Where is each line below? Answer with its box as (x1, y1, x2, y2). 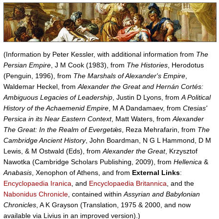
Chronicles (3, 201, 36, 209)
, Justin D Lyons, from (112, 93, 181, 101)
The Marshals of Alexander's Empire (73, 72, 185, 80)
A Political (181, 93, 211, 101)
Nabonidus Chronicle (3, 190, 68, 198)
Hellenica (174, 158, 202, 166)
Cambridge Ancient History (3, 136, 86, 144)
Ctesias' (183, 104, 207, 112)
